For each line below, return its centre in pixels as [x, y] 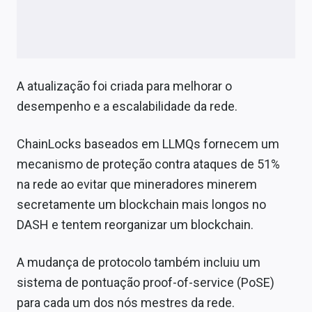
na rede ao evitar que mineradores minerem [137, 185]
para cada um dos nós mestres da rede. [126, 303]
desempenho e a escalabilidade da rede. [127, 107]
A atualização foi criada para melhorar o [124, 86]
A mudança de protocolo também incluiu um [139, 263]
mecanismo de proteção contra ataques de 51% [148, 164]
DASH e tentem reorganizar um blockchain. [135, 225]
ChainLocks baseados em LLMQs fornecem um [148, 144]
